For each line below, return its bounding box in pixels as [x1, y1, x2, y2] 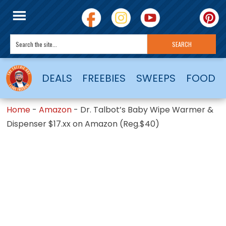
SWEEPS [136, 71, 176, 85]
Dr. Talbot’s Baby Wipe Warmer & [80, 103, 214, 116]
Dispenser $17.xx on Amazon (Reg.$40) [7, 118, 160, 130]
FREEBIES [82, 71, 126, 85]
